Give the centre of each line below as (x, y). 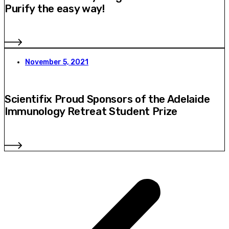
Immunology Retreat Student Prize (91, 112)
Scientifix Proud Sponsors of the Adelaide (107, 99)
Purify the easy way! (55, 8)
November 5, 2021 (57, 62)
